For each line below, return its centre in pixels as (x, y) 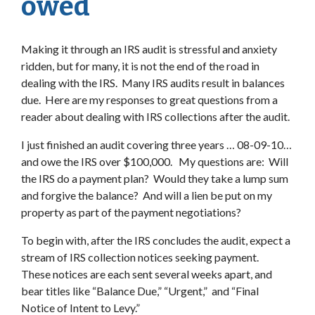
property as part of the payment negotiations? (131, 212)
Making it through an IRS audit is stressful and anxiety (149, 49)
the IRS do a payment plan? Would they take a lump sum (155, 178)
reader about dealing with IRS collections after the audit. (155, 116)
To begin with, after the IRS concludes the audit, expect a (156, 240)
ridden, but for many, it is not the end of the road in (140, 66)
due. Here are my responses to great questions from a (149, 99)
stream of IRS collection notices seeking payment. (142, 257)
